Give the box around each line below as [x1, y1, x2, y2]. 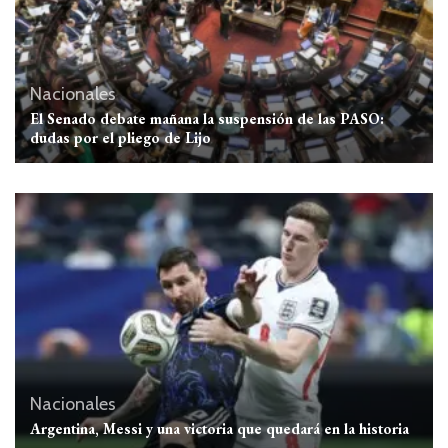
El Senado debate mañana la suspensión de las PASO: [30, 108, 384, 128]
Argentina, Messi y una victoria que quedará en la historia [30, 418, 409, 438]
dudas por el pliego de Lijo [30, 127, 211, 147]
